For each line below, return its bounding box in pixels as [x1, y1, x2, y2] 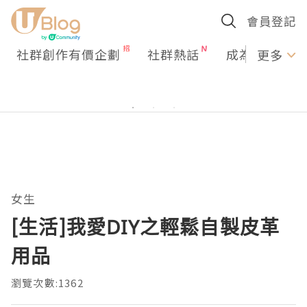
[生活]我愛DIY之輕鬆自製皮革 [11, 214, 280, 240]
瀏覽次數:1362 [11, 275, 84, 290]
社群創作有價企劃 [16, 45, 121, 63]
